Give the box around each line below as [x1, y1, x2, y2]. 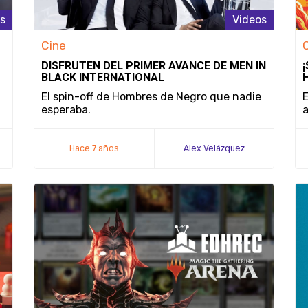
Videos [232, 13, 267, 26]
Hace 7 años [69, 143, 119, 153]
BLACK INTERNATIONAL [41, 71, 164, 84]
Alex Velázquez [184, 143, 245, 153]
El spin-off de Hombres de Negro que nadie [41, 90, 261, 103]
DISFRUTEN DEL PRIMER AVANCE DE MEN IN [41, 59, 266, 72]
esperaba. [41, 103, 91, 116]
